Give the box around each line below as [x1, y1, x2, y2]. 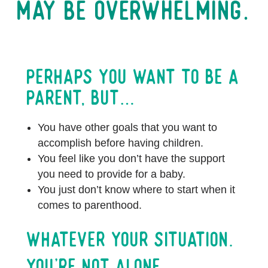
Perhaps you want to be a [26, 64, 240, 89]
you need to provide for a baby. [37, 168, 185, 180]
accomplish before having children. [37, 137, 203, 149]
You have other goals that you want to [37, 121, 217, 133]
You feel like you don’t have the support [37, 153, 225, 165]
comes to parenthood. [37, 199, 142, 211]
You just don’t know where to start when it [37, 184, 235, 196]
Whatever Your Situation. [26, 227, 234, 252]
